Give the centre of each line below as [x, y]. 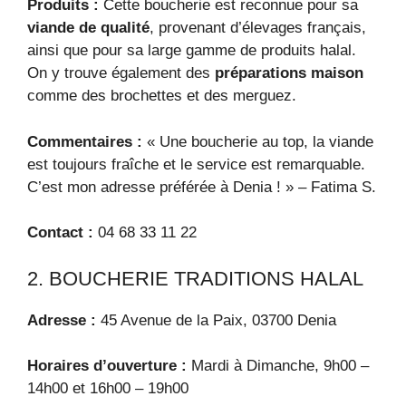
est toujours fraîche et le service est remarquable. [196, 164]
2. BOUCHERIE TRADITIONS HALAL [195, 278]
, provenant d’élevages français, [258, 28]
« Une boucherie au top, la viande [258, 141]
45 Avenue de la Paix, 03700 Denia [216, 320]
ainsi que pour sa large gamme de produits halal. [192, 50]
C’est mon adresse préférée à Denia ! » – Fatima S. [202, 187]
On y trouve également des [121, 73]
